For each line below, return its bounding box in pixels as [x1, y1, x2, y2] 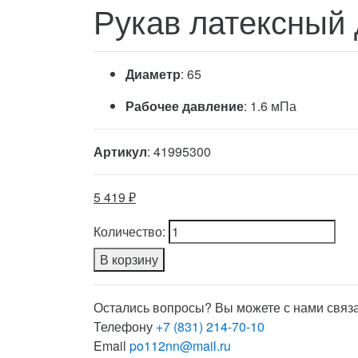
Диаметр [125, 64, 181, 83]
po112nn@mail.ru [129, 336, 231, 355]
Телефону [93, 316, 156, 336]
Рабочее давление [125, 96, 244, 115]
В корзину [100, 249, 158, 268]
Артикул [93, 141, 147, 161]
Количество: [93, 221, 165, 241]
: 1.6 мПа [244, 96, 296, 115]
